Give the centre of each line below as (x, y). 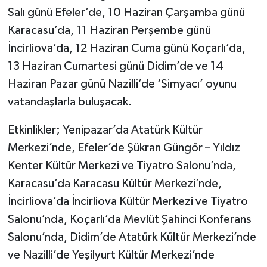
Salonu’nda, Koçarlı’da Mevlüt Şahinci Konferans (129, 219)
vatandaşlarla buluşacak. (70, 102)
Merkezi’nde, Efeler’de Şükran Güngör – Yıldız (124, 148)
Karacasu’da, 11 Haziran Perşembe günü (109, 30)
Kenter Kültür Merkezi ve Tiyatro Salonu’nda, (122, 165)
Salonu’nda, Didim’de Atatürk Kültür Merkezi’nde (132, 237)
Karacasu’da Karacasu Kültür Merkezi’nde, (114, 183)
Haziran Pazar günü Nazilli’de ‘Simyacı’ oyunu (122, 84)
